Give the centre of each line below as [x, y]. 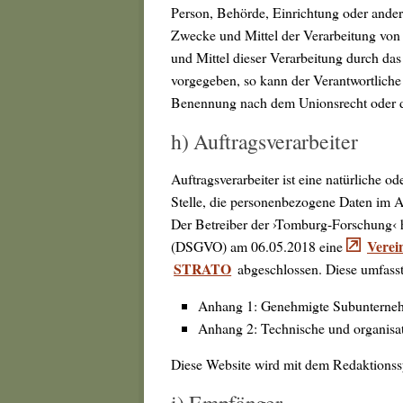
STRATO [203, 269]
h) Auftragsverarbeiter [264, 142]
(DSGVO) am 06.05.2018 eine [259, 246]
